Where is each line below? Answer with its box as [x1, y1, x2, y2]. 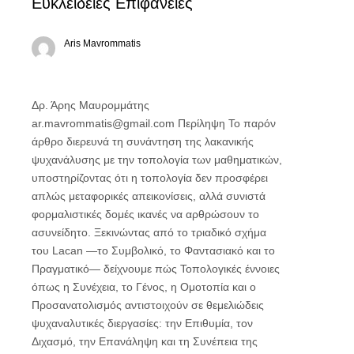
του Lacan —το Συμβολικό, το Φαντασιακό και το [31, 243, 275, 257]
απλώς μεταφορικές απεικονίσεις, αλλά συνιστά [31, 189, 265, 202]
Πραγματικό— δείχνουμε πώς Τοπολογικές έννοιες [31, 262, 280, 275]
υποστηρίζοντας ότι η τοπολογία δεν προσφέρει [31, 171, 268, 184]
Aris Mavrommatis [63, 37, 141, 49]
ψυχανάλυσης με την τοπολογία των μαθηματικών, [31, 153, 282, 166]
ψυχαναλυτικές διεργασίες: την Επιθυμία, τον [31, 316, 253, 330]
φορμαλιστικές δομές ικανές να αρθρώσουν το [31, 207, 259, 220]
